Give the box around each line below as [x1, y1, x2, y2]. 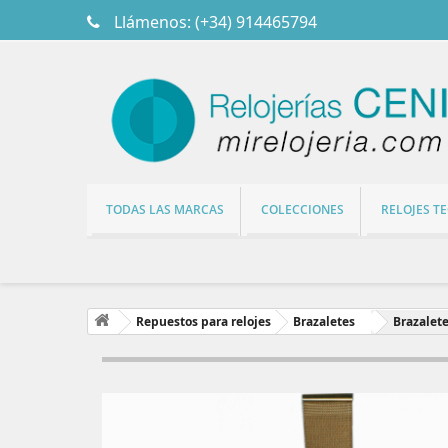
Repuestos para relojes [136, 312, 271, 330]
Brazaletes [293, 312, 355, 330]
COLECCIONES [261, 200, 344, 218]
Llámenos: [110, 11, 195, 33]
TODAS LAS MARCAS [106, 200, 224, 218]
